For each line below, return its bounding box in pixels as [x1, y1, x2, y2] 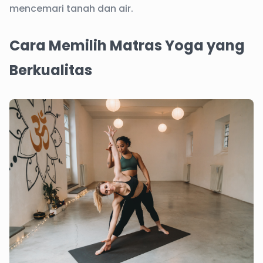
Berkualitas [9, 60, 92, 80]
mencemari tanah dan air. [9, 2, 133, 15]
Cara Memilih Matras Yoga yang [9, 36, 245, 55]
